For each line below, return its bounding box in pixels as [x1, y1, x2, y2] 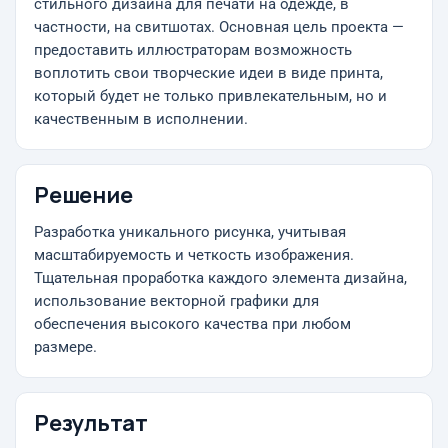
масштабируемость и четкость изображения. [34, 247, 354, 264]
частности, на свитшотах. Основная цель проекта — [34, 19, 404, 36]
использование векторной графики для [34, 293, 319, 310]
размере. [34, 339, 97, 356]
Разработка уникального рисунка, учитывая [34, 224, 346, 241]
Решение [34, 180, 133, 210]
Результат [34, 408, 149, 438]
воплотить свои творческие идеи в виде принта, [34, 65, 383, 82]
